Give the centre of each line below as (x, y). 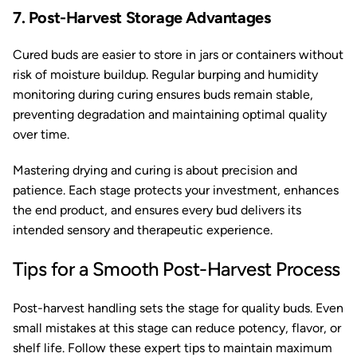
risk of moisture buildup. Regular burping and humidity (165, 75)
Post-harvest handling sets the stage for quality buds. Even (178, 308)
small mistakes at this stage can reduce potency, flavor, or (177, 328)
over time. (41, 134)
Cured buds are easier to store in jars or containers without (178, 55)
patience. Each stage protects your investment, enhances (176, 190)
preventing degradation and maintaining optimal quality (170, 114)
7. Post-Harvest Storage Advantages (142, 18)
